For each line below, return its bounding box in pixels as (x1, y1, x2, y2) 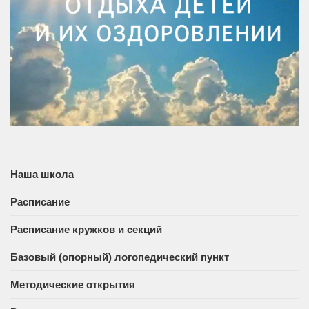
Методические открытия (10, 278, 135, 290)
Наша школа (10, 168, 74, 180)
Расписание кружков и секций (10, 223, 162, 235)
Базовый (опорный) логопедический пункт (10, 250, 229, 263)
